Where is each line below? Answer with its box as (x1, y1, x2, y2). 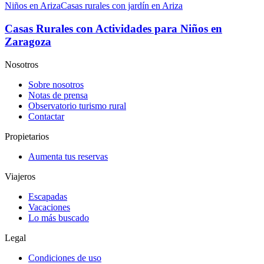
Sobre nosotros (28, 79, 84, 90)
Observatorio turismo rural (28, 100, 126, 111)
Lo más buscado (28, 212, 89, 223)
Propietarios (5, 131, 49, 141)
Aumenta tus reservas (28, 151, 108, 161)
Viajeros (5, 171, 35, 181)
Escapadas (28, 191, 67, 202)
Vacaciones (28, 202, 70, 212)
